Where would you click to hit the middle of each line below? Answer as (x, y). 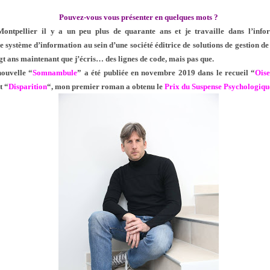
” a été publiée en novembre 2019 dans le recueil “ (166, 73)
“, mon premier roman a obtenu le (106, 87)
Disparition (28, 87)
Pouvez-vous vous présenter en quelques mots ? (138, 17)
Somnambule (55, 73)
